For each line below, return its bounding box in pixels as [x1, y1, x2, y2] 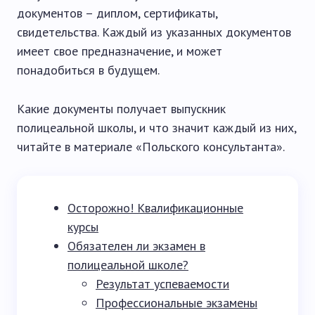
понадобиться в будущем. [17, 62, 160, 78]
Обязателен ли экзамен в [67, 238, 205, 254]
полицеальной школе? [67, 257, 188, 273]
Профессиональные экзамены [96, 295, 257, 311]
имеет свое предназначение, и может [17, 43, 222, 59]
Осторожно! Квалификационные [67, 200, 243, 216]
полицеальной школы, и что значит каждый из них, [17, 120, 296, 136]
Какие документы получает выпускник [17, 101, 226, 117]
